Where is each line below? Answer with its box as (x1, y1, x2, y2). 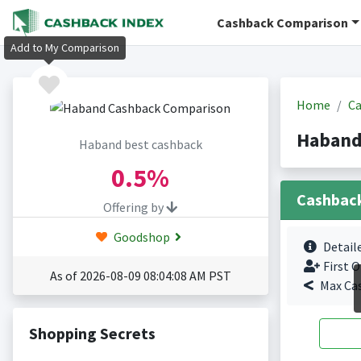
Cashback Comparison (217, 15, 349, 31)
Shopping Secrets (28, 323, 156, 344)
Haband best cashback (78, 136, 202, 153)
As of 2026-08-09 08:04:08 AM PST (49, 268, 231, 284)
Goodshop (110, 229, 170, 246)
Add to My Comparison (10, 40, 119, 56)
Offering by (103, 199, 166, 216)
